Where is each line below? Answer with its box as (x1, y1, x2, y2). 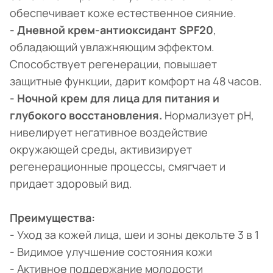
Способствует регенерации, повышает (10, 57, 217, 72)
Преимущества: (10, 210, 95, 225)
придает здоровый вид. (10, 176, 132, 191)
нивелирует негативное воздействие (10, 125, 208, 140)
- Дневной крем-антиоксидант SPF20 (10, 23, 213, 38)
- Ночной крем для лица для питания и (10, 91, 219, 106)
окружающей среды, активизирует (10, 142, 192, 157)
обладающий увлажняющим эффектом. (10, 40, 214, 55)
